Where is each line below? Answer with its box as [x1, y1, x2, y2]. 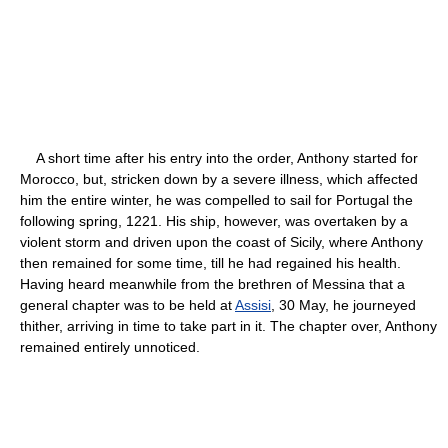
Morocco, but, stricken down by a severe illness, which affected [20, 170, 418, 187]
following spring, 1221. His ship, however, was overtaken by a [20, 212, 408, 229]
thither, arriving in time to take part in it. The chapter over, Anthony [20, 317, 437, 334]
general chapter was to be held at [20, 296, 235, 313]
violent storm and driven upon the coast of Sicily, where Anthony [20, 233, 423, 250]
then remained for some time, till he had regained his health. [20, 254, 401, 271]
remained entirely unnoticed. [20, 338, 200, 355]
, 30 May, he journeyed [271, 296, 416, 313]
